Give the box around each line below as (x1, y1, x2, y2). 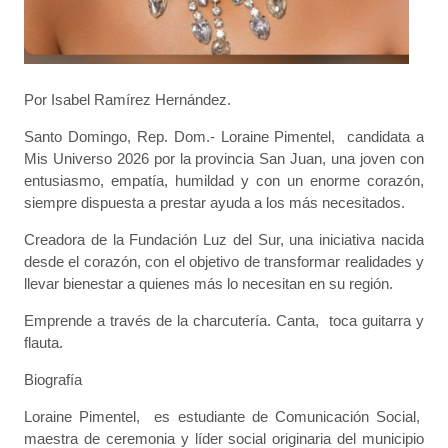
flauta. (24, 333, 67, 351)
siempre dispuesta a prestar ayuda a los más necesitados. (24, 193, 405, 211)
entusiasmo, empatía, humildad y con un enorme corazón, (24, 171, 424, 189)
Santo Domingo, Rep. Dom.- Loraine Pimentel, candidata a (24, 127, 424, 145)
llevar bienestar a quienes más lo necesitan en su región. (24, 274, 393, 292)
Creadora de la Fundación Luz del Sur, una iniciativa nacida (24, 230, 424, 248)
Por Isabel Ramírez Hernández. (24, 90, 231, 108)
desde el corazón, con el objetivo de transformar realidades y (24, 252, 424, 270)
